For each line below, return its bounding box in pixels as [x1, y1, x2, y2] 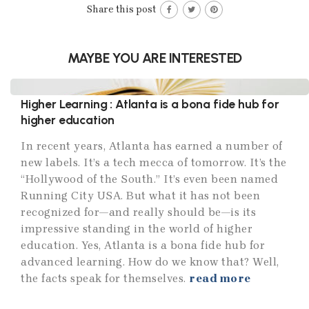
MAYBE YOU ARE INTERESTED [67, 50, 242, 66]
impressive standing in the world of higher [21, 222, 252, 235]
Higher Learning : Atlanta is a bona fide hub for [21, 96, 279, 111]
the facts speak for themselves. [21, 272, 189, 285]
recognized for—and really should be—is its [21, 206, 256, 219]
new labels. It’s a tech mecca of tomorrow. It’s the [21, 156, 287, 169]
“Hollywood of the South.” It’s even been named [21, 172, 278, 186]
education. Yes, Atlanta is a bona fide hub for [21, 239, 265, 252]
